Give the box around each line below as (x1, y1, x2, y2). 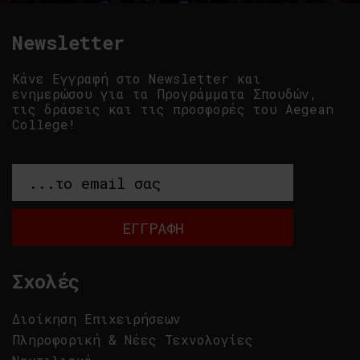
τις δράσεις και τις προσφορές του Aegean (12, 100, 333, 117)
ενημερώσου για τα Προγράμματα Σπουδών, (12, 85, 317, 102)
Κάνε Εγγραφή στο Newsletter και (12, 70, 261, 87)
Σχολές (12, 268, 80, 294)
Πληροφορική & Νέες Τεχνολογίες (12, 331, 253, 348)
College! (12, 116, 76, 133)
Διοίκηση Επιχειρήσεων (12, 310, 181, 327)
